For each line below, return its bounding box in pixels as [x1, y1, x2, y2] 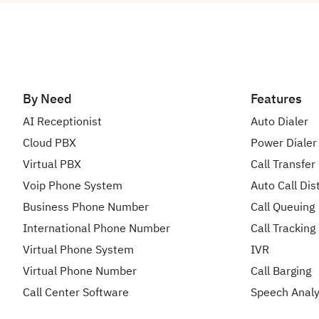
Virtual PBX [23, 159, 81, 171]
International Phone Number [23, 223, 170, 235]
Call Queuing [251, 202, 315, 214]
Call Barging [251, 266, 311, 278]
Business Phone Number [23, 202, 149, 214]
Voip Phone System [23, 180, 122, 192]
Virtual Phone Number [23, 266, 137, 278]
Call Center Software [23, 287, 129, 299]
